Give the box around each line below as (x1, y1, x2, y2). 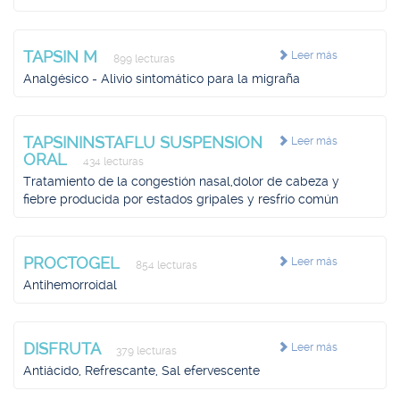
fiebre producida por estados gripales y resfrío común (23, 192, 338, 206)
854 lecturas (133, 259, 197, 271)
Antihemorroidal (23, 278, 117, 292)
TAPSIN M (23, 47, 102, 66)
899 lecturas (111, 53, 175, 65)
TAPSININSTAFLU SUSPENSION (23, 133, 262, 152)
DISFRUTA (23, 339, 104, 358)
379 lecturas (113, 345, 177, 357)
